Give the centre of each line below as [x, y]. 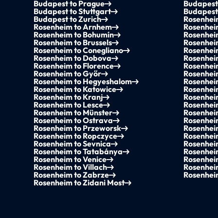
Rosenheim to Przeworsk [78, 128]
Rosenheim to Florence [74, 66]
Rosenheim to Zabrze [72, 175]
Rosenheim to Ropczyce [76, 136]
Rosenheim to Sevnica [73, 144]
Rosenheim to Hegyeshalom [83, 82]
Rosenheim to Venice [70, 159]
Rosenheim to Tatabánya [78, 152]
